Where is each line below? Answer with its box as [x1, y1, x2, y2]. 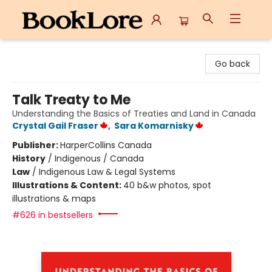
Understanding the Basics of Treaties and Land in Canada [12, 107, 256, 120]
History [12, 152, 46, 165]
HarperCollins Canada [60, 139, 152, 151]
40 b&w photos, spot [123, 179, 211, 191]
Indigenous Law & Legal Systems [39, 166, 175, 178]
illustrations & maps [12, 192, 96, 205]
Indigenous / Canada [55, 152, 144, 165]
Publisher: [12, 139, 60, 151]
